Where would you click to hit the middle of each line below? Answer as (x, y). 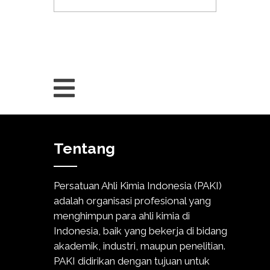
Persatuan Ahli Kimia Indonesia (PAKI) (138, 186)
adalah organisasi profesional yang (132, 201)
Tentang (84, 148)
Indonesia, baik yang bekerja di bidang (140, 231)
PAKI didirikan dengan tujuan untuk (132, 261)
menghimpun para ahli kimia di (122, 216)
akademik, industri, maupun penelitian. (140, 246)
